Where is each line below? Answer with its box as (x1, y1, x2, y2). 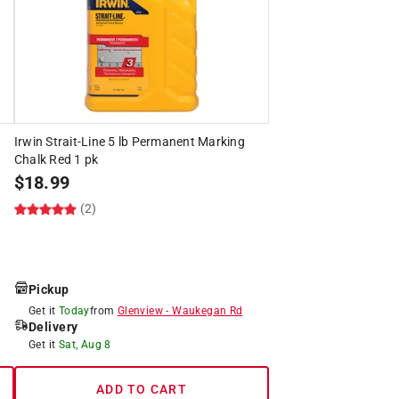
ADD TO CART (96, 381, 187, 396)
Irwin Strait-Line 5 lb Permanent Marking (13, 134, 245, 149)
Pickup (28, 281, 69, 297)
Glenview (117, 304, 163, 317)
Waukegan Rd (172, 304, 243, 317)
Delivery (28, 319, 78, 334)
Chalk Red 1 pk (13, 151, 99, 167)
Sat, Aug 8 (58, 338, 111, 351)
